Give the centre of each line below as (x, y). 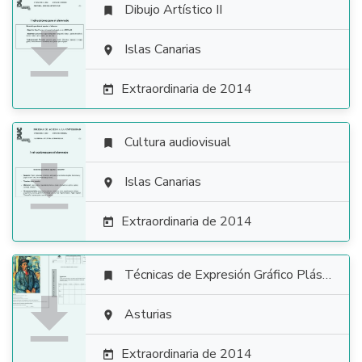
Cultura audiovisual (178, 142)
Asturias (148, 314)
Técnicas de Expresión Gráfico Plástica (223, 275)
